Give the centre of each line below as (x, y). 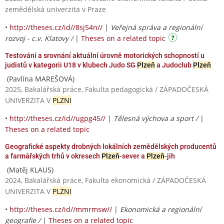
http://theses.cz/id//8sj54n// (56, 27)
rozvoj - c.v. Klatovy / (40, 38)
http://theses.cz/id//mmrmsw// (61, 209)
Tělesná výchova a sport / (157, 118)
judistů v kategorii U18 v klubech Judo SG (71, 65)
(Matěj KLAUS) (29, 169)
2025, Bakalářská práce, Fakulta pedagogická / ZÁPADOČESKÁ (107, 89)
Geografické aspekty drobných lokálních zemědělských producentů (111, 146)
